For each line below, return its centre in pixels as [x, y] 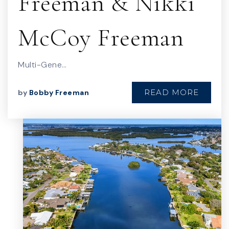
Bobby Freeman [59, 93]
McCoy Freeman [101, 38]
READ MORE [171, 92]
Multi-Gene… [42, 65]
